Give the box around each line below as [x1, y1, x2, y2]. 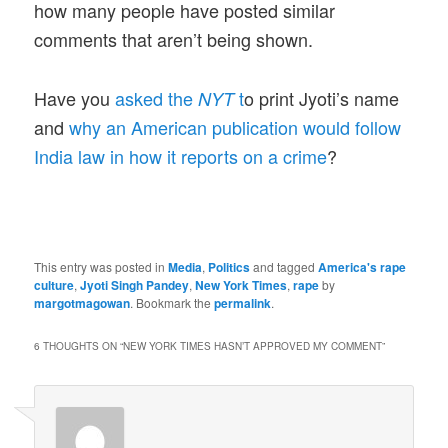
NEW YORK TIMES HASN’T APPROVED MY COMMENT [123, 339, 383, 354]
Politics [208, 258, 251, 277]
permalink [214, 294, 272, 313]
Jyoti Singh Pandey [80, 276, 190, 295]
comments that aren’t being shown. [34, 26, 314, 53]
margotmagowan [34, 294, 131, 313]
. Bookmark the [130, 294, 215, 312]
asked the [110, 84, 199, 111]
